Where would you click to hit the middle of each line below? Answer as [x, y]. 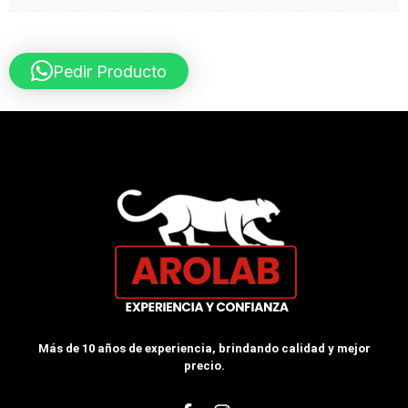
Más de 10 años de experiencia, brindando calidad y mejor [204, 349]
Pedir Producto [110, 71]
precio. [204, 366]
